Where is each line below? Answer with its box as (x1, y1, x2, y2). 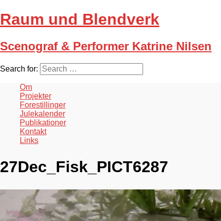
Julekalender (20, 109, 65, 118)
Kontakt (20, 127, 46, 136)
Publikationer (20, 118, 66, 127)
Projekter (20, 91, 51, 100)
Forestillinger (20, 100, 66, 109)
